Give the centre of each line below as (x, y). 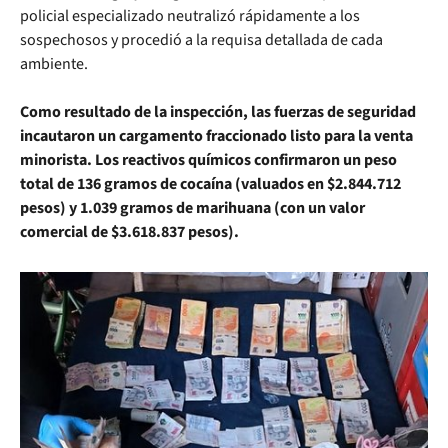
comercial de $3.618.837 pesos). (131, 231)
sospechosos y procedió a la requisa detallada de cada (201, 39)
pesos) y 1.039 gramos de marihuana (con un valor (192, 207)
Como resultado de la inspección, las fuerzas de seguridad (218, 111)
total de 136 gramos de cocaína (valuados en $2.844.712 (210, 183)
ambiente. (54, 63)
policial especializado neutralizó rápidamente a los (190, 15)
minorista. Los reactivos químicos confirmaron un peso (208, 159)
